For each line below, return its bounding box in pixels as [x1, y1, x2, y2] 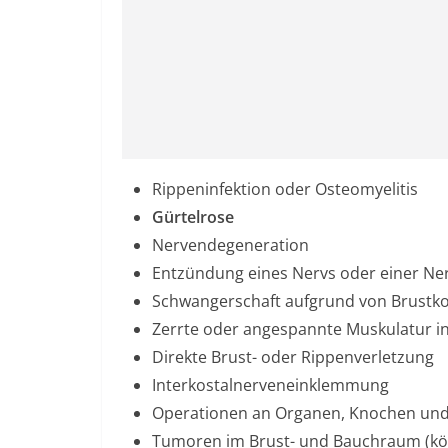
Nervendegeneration [152, 234, 309, 256]
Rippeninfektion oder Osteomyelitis [152, 178, 418, 200]
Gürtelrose [152, 206, 234, 228]
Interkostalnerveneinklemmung [152, 374, 389, 396]
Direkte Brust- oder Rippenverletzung [152, 346, 434, 368]
